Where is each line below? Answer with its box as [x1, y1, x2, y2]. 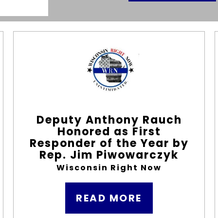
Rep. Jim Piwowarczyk [39, 147, 179, 163]
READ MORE [76, 191, 142, 205]
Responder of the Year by [29, 136, 189, 151]
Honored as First [57, 124, 161, 139]
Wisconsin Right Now [56, 162, 162, 173]
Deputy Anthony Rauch [36, 112, 182, 127]
